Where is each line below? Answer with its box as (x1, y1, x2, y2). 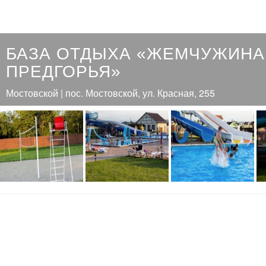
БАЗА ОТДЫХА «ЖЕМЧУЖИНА (6, 45, 265, 63)
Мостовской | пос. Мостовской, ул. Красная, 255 (6, 86, 215, 100)
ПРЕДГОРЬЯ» (6, 62, 121, 81)
